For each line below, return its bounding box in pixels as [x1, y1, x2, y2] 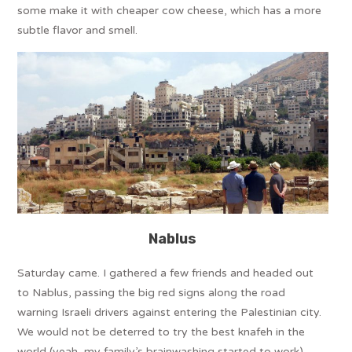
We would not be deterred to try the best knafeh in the [17, 324, 306, 339]
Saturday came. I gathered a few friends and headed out [17, 266, 314, 280]
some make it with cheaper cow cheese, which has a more [17, 3, 322, 17]
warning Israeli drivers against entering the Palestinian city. [17, 305, 322, 319]
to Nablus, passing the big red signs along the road [17, 285, 286, 299]
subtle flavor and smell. [17, 23, 138, 37]
